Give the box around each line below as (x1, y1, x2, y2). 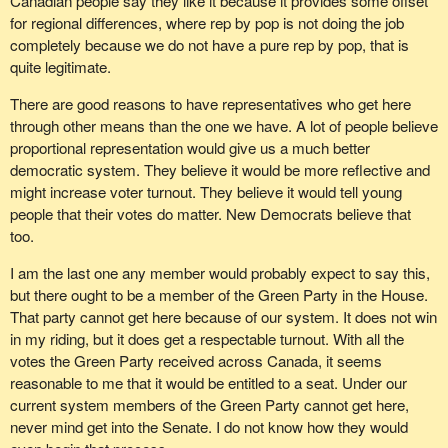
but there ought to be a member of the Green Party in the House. (9, 284, 428, 306)
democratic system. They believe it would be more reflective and (9, 158, 430, 180)
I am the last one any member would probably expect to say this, (9, 262, 430, 284)
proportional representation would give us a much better (9, 136, 370, 158)
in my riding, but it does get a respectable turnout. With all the (9, 328, 404, 350)
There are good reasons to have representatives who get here (9, 92, 411, 114)
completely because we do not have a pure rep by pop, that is (9, 33, 409, 55)
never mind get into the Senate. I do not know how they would (9, 416, 408, 438)
